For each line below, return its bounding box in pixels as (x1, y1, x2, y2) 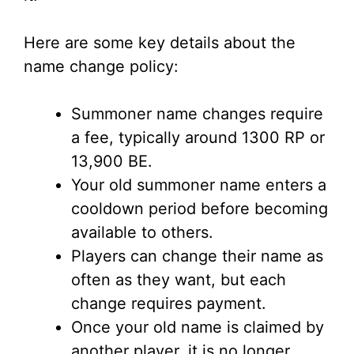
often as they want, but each (71, 270, 286, 290)
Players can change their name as (71, 247, 323, 266)
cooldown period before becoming (71, 199, 328, 219)
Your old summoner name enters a (71, 175, 326, 195)
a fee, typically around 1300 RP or (71, 128, 325, 148)
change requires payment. (71, 294, 266, 314)
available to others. (71, 223, 213, 243)
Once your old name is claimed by (71, 318, 324, 337)
